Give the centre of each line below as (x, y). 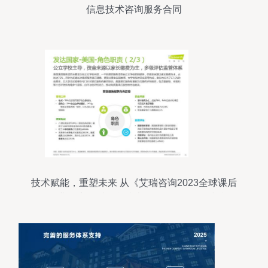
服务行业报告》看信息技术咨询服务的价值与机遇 (134, 198)
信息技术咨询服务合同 (134, 9)
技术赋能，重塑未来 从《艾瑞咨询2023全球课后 (134, 183)
